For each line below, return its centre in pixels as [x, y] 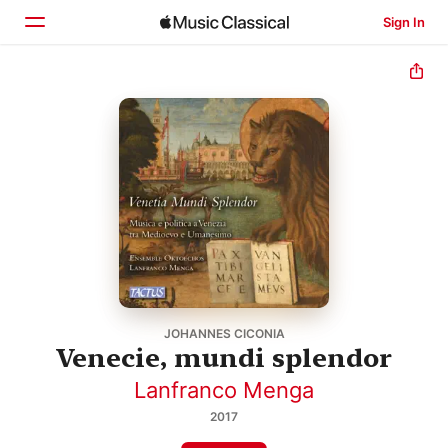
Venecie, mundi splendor [224, 357]
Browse [92, 141]
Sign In [403, 22]
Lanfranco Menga [224, 389]
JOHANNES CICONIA [224, 333]
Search [90, 183]
